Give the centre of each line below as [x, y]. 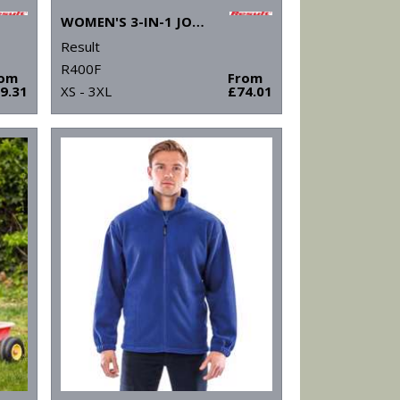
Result [80, 47]
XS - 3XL [86, 92]
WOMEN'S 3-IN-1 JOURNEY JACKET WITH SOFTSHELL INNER [198, 22]
